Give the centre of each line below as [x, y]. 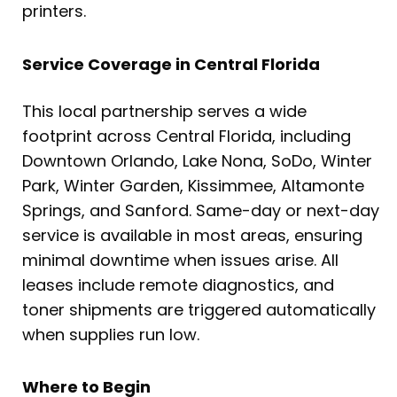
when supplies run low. [111, 334]
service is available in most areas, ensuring [192, 235]
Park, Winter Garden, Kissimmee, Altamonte [193, 185]
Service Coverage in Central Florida [171, 64]
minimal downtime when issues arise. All [180, 260]
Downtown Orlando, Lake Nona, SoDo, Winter [197, 160]
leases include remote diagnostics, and [178, 284]
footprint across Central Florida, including [187, 136]
